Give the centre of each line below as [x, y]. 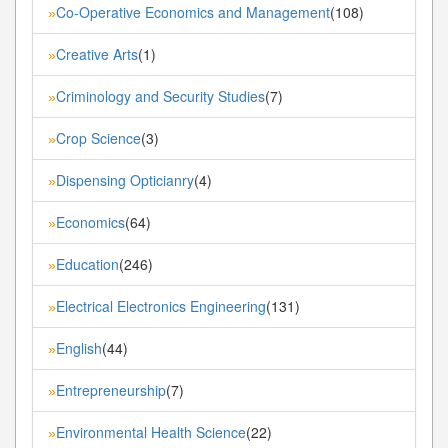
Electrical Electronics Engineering [161, 305]
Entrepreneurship [111, 389]
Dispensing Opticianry [125, 179]
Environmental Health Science [151, 431]
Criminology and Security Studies [160, 95]
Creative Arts [97, 53]
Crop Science [98, 137]
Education [87, 263]
